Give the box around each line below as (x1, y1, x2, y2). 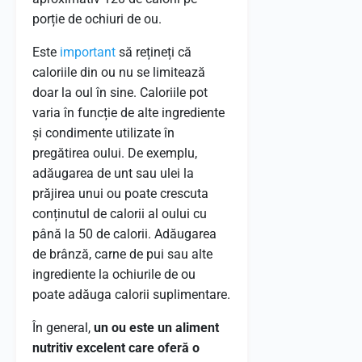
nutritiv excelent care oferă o (32, 340, 200, 356)
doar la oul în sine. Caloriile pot (32, 85, 208, 100)
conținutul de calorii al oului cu (32, 206, 207, 221)
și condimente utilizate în (32, 125, 175, 141)
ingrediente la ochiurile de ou (32, 267, 196, 282)
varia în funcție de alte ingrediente (32, 105, 225, 120)
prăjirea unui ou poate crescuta (32, 186, 208, 201)
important (60, 44, 116, 60)
